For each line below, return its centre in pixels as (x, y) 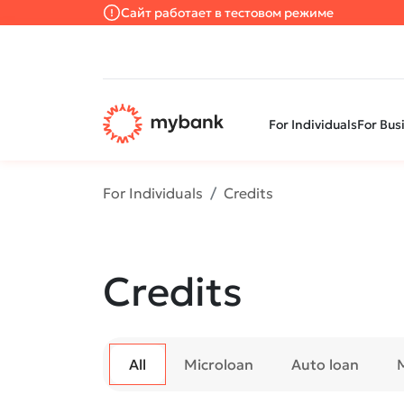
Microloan (219, 364)
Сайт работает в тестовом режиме (227, 13)
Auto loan (325, 364)
